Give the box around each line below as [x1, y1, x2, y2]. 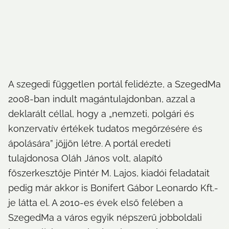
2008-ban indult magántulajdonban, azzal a [8, 94, 195, 105]
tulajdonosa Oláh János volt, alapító [8, 153, 163, 164]
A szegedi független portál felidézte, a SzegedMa [8, 79, 221, 90]
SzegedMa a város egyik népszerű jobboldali [8, 212, 202, 223]
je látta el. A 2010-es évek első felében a [8, 197, 183, 209]
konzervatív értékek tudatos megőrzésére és [8, 123, 202, 134]
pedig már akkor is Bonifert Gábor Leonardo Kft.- [8, 182, 218, 194]
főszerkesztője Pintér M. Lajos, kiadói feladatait [8, 168, 210, 179]
